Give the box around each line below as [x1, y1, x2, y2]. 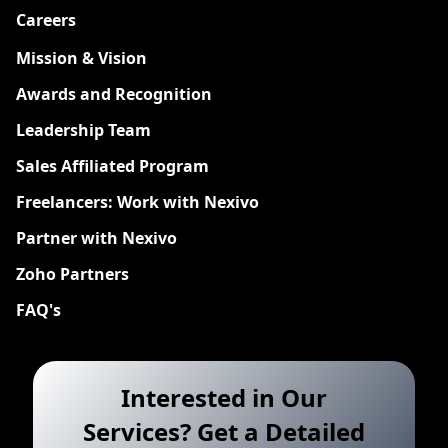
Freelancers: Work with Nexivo [16, 191, 259, 214]
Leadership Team [16, 119, 151, 142]
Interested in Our [121, 381, 327, 415]
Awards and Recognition [16, 83, 212, 106]
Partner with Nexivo [16, 227, 177, 250]
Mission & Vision [16, 47, 147, 70]
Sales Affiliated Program [16, 155, 209, 178]
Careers [16, 9, 76, 32]
